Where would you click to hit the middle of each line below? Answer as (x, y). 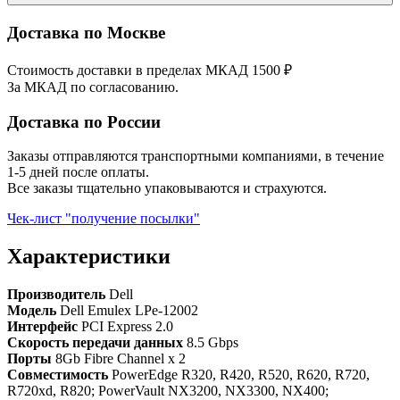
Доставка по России (84, 121)
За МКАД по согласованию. (93, 87)
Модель (33, 311)
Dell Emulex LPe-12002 (129, 311)
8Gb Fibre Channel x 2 (121, 359)
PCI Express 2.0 (127, 327)
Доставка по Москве (86, 33)
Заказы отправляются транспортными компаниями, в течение (196, 156)
